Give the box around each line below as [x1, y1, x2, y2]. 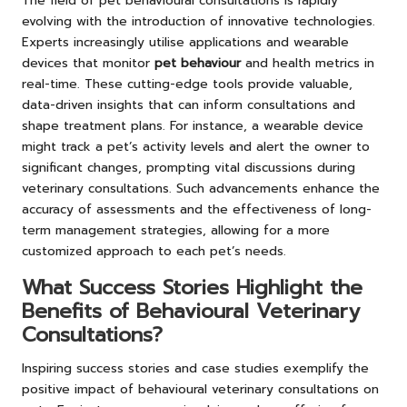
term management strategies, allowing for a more [22, 220, 330, 240]
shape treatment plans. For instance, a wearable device [22, 115, 363, 135]
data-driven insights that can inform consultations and [22, 94, 355, 114]
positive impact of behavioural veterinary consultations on [22, 379, 379, 399]
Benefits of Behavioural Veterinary [22, 295, 360, 326]
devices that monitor [22, 53, 154, 73]
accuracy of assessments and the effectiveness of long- [22, 199, 372, 219]
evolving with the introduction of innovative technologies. [22, 11, 375, 31]
